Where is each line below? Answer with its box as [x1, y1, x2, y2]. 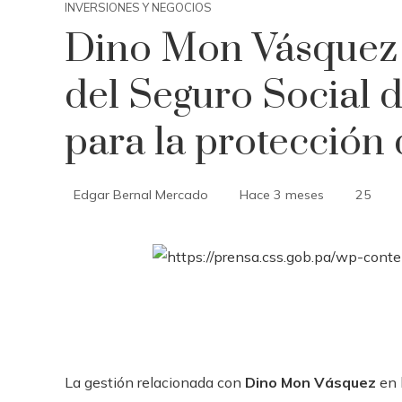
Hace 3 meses [240, 187, 324, 203]
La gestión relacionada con [65, 373, 245, 391]
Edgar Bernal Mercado [74, 187, 208, 203]
